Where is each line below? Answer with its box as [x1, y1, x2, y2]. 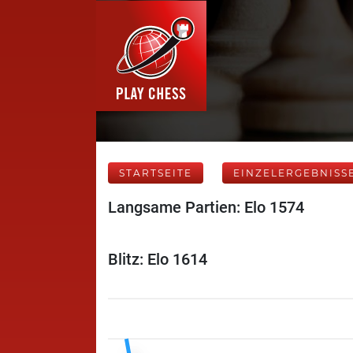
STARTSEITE [119, 167, 192, 179]
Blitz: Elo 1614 [108, 250, 207, 269]
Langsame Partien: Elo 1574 [108, 198, 304, 217]
